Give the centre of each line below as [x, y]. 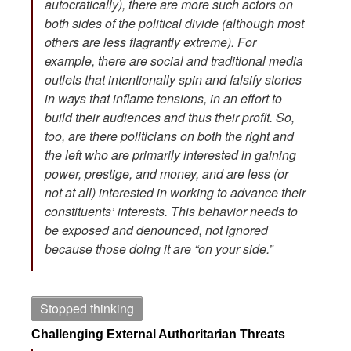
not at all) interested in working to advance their [175, 192]
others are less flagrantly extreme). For [150, 42]
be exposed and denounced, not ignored [156, 230]
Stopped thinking [87, 308]
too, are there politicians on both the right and [169, 136]
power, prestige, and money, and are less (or [166, 173]
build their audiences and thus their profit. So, [170, 117]
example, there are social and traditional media [174, 60]
